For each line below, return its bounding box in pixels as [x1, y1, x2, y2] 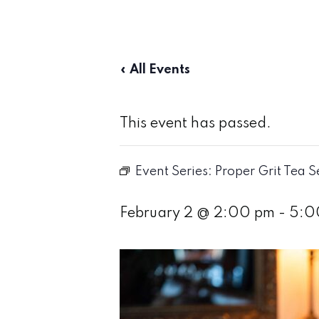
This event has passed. [120, 117, 271, 131]
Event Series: [135, 165, 215, 178]
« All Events [120, 63, 190, 76]
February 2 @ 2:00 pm [120, 206, 275, 221]
